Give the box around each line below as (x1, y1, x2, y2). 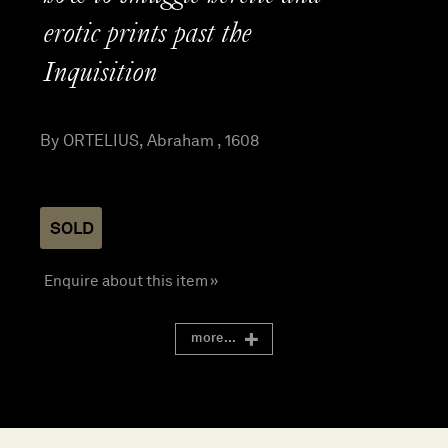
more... (191, 330, 237, 346)
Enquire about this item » (44, 271, 218, 291)
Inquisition (44, 59, 158, 90)
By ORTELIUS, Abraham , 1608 (40, 130, 259, 150)
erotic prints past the (44, 20, 252, 51)
